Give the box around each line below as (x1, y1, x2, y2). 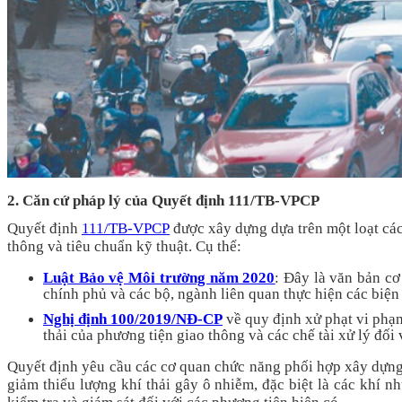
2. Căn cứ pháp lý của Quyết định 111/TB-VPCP (7, 191, 319, 209)
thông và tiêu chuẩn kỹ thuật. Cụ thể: (7, 237, 241, 255)
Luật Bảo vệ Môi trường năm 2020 (43, 268, 275, 286)
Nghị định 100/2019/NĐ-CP (43, 310, 223, 328)
